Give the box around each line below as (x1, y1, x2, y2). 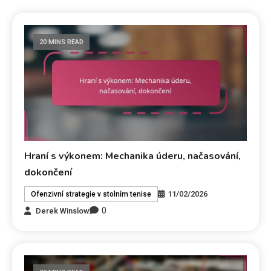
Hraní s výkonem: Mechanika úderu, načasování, (24, 149, 241, 163)
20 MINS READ (39, 38, 84, 46)
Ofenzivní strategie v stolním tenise (31, 190, 152, 199)
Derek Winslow (36, 206, 90, 215)
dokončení (24, 166, 73, 180)
